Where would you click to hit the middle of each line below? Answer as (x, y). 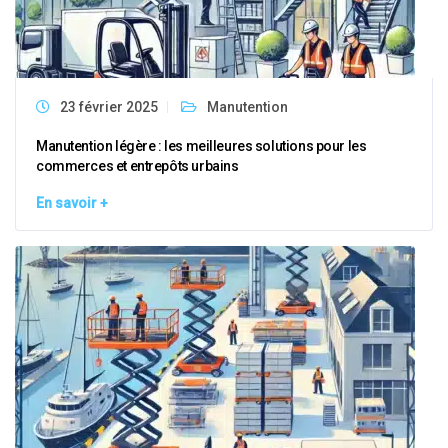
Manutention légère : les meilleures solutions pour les (201, 146)
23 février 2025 (109, 107)
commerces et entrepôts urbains (137, 166)
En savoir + (72, 203)
